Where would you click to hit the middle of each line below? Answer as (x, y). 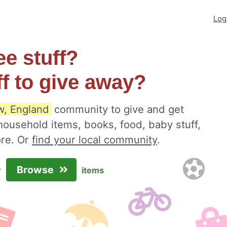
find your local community (94, 140)
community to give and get (118, 109)
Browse (36, 170)
